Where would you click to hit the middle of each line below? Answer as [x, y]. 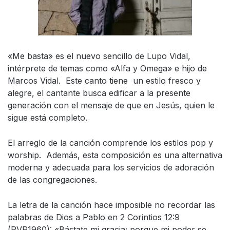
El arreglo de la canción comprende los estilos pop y [110, 143]
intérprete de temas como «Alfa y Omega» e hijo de [107, 68]
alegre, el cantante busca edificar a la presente [99, 93]
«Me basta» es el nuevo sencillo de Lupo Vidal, [99, 56]
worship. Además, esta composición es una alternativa [115, 155]
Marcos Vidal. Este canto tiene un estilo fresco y [104, 81]
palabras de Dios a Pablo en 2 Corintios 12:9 [94, 217]
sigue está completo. [47, 118]
